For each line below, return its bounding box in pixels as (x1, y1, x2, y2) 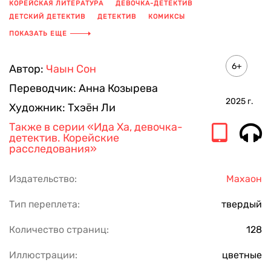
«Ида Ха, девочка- (87, 120, 183, 134)
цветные (222, 249, 262, 261)
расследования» (9, 142, 97, 155)
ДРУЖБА (48, 39, 80, 47)
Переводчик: (9, 82, 79, 95)
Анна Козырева (79, 82, 158, 95)
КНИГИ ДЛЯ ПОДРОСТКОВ (92, 39, 187, 47)
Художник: (9, 101, 68, 114)
